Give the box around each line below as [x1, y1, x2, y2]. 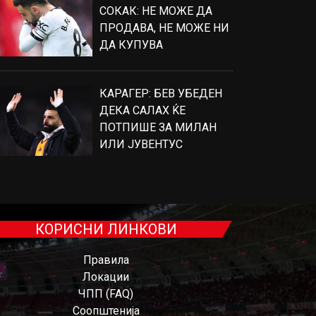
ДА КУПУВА [99, 38, 163, 51]
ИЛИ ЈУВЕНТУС [99, 138, 183, 151]
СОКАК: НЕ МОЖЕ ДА [99, 4, 212, 18]
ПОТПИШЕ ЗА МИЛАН [99, 121, 217, 134]
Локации [83, 270, 129, 284]
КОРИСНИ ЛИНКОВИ [35, 221, 177, 238]
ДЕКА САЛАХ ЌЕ [99, 104, 186, 117]
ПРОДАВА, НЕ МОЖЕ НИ [99, 21, 229, 35]
